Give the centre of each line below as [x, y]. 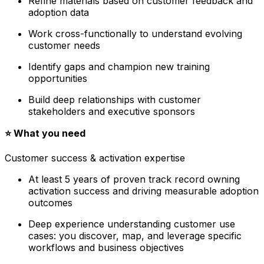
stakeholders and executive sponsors [112, 111]
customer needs [64, 45]
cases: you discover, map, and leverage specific [135, 235]
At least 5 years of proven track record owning [134, 179]
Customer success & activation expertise [95, 158]
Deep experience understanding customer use [132, 224]
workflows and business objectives [106, 247]
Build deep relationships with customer [115, 99]
